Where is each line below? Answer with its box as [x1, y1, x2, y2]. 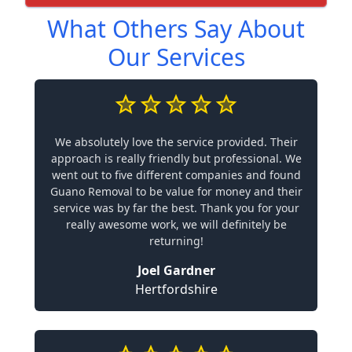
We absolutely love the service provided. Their [54, 134, 298, 149]
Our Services [107, 41, 245, 73]
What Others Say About [47, 13, 305, 45]
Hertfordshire [134, 280, 218, 298]
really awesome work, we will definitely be [65, 217, 287, 232]
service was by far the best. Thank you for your [53, 200, 299, 215]
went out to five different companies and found [51, 167, 301, 182]
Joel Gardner [137, 262, 215, 279]
